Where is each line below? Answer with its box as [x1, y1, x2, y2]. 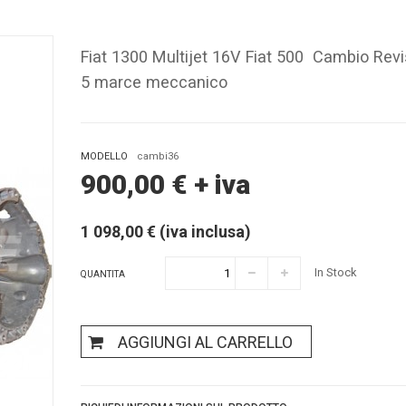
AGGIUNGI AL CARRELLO [118, 333, 293, 353]
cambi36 [137, 150, 179, 162]
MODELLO [81, 150, 128, 162]
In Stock [314, 266, 357, 280]
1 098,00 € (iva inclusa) [81, 221, 251, 241]
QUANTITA [81, 268, 125, 279]
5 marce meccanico [81, 72, 227, 92]
